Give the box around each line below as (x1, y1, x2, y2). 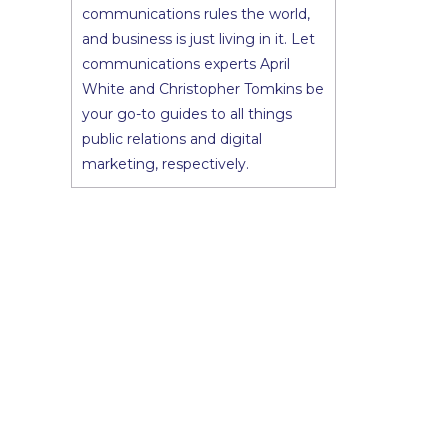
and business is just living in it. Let (82, 30, 315, 48)
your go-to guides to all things (82, 105, 292, 123)
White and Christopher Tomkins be (82, 80, 324, 98)
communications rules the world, (82, 5, 310, 23)
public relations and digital (82, 130, 262, 148)
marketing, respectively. (82, 155, 249, 173)
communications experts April (82, 55, 290, 73)
